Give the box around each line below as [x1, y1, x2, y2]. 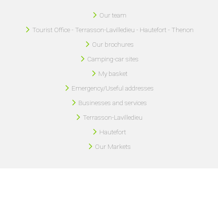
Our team [99, 11, 127, 19]
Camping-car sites [87, 54, 139, 63]
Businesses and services [78, 98, 147, 107]
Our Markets [94, 142, 131, 150]
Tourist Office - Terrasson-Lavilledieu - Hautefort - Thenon [32, 25, 194, 34]
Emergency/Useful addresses [72, 84, 154, 92]
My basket [98, 69, 127, 77]
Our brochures [91, 40, 134, 48]
